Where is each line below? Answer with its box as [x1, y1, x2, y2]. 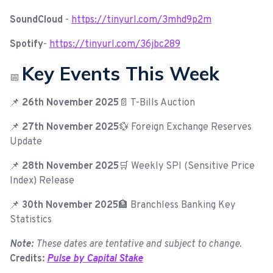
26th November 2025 [22, 96, 119, 109]
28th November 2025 [22, 160, 119, 172]
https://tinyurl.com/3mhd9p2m [71, 13, 211, 26]
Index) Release [10, 174, 74, 187]
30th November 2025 [22, 199, 118, 211]
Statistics [10, 213, 52, 226]
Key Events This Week [22, 61, 219, 85]
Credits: [10, 252, 44, 265]
